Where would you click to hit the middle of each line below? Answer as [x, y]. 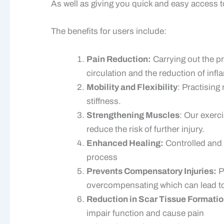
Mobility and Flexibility [132, 87]
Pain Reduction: [119, 59]
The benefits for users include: [109, 31]
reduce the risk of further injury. [145, 129]
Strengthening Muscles [133, 115]
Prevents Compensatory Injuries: [151, 171]
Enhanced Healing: [125, 143]
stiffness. [104, 101]
